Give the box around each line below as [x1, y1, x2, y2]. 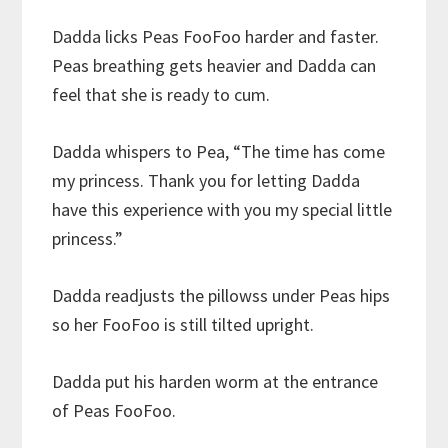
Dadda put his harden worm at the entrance [52, 369, 379, 393]
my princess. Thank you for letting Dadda [52, 168, 361, 192]
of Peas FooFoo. [52, 398, 177, 422]
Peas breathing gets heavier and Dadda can [52, 53, 377, 77]
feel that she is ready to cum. [52, 82, 271, 106]
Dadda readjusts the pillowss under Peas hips [52, 283, 391, 307]
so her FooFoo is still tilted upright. [52, 312, 315, 336]
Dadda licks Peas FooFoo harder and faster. [52, 24, 380, 48]
